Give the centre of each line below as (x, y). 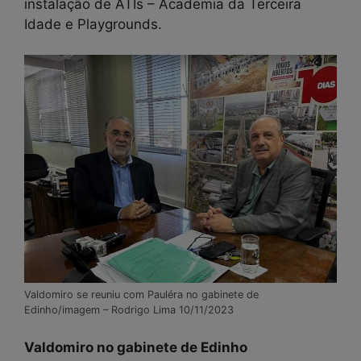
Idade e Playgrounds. (93, 24)
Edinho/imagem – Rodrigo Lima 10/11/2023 (129, 309)
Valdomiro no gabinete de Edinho (136, 348)
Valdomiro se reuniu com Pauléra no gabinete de (141, 294)
